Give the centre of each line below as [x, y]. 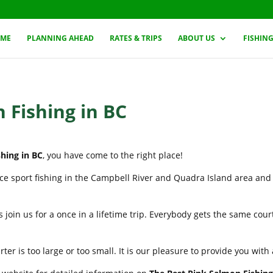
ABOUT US [197, 38]
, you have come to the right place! [113, 155]
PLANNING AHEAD [60, 38]
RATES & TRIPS [136, 38]
